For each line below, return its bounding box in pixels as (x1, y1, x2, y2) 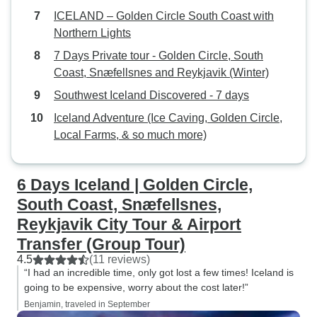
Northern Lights (54, 27, 131, 39)
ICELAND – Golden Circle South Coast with (54, 10, 274, 22)
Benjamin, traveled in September (24, 299, 150, 309)
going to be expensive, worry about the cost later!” (24, 282, 248, 293)
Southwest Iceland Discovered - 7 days (54, 89, 249, 101)
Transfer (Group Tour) (17, 235, 185, 253)
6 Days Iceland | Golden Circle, (17, 175, 253, 194)
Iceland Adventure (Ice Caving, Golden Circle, (54, 112, 282, 124)
